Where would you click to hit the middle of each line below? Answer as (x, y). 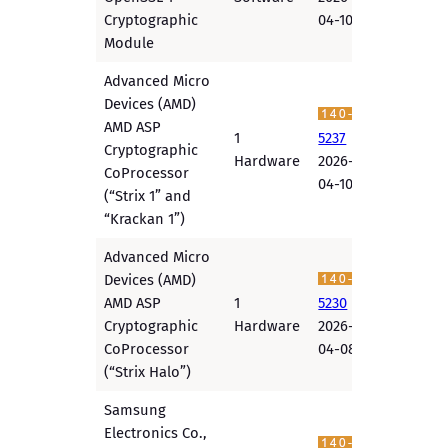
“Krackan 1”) (145, 219)
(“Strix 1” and (148, 196)
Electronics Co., (156, 433)
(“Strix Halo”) (148, 372)
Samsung (135, 410)
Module (129, 43)
